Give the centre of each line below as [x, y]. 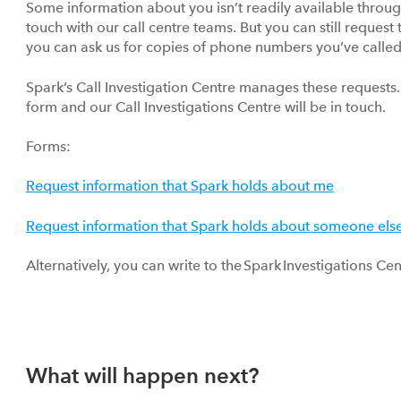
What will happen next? [145, 376]
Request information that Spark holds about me [180, 186]
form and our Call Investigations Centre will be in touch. [206, 107]
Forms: [48, 147]
